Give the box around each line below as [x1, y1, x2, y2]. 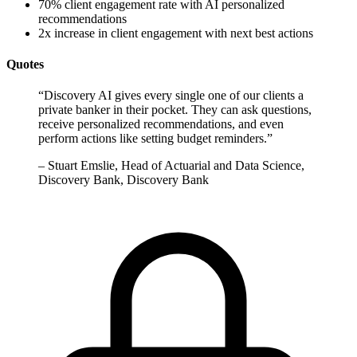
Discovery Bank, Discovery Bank [38, 173, 209, 187]
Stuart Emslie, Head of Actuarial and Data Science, [48, 159, 304, 173]
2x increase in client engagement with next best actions [38, 25, 313, 40]
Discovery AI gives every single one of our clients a [44, 88, 304, 103]
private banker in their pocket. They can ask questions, [38, 103, 312, 117]
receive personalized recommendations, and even [38, 117, 284, 131]
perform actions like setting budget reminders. [38, 131, 267, 146]
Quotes [6, 57, 44, 71]
